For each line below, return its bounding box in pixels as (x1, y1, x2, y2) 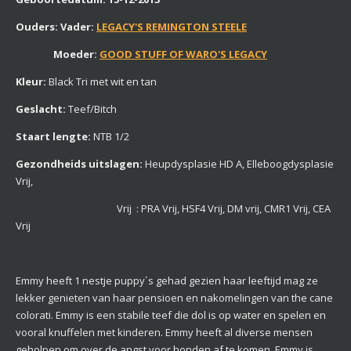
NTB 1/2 (93, 129, 129, 144)
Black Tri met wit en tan (46, 74, 157, 89)
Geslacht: (16, 102, 68, 117)
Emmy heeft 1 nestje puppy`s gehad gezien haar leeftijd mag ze (16, 273, 318, 288)
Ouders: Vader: (16, 20, 96, 34)
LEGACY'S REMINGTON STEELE (96, 20, 247, 34)
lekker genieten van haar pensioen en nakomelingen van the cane (16, 291, 333, 306)
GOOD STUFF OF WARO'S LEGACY (100, 47, 267, 62)
